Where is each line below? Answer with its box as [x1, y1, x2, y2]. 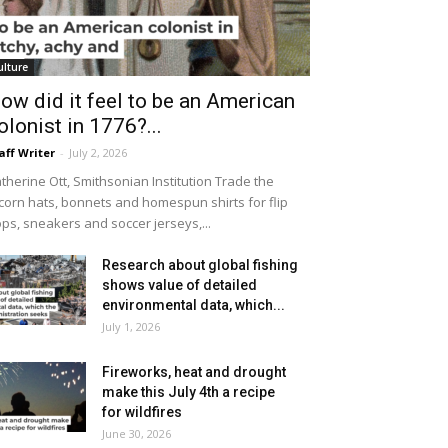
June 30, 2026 [102, 426, 171, 441]
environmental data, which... [102, 297, 285, 313]
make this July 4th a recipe [102, 384, 275, 400]
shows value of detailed [102, 277, 257, 293]
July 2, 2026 [69, 145, 127, 160]
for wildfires [102, 404, 182, 420]
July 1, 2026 [102, 319, 160, 334]
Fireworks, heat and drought [102, 364, 286, 380]
